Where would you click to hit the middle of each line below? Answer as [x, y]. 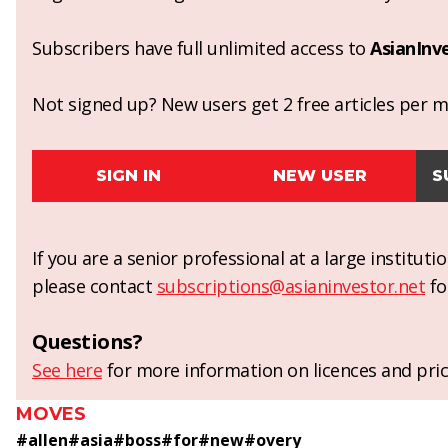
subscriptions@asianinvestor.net [290, 286]
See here [67, 370]
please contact [94, 286]
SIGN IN [128, 175]
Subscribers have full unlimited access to [201, 48]
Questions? [87, 341]
